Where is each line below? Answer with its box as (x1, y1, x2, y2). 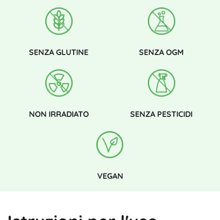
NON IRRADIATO (28, 109, 89, 119)
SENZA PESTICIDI (130, 109, 192, 119)
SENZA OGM (139, 47, 184, 57)
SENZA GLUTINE (29, 47, 88, 57)
